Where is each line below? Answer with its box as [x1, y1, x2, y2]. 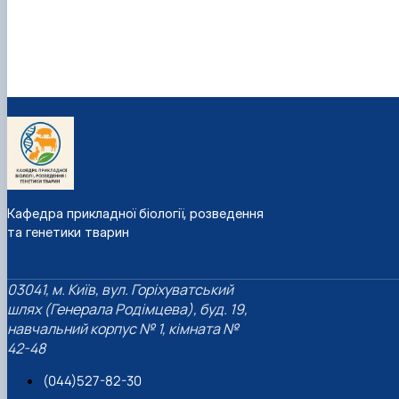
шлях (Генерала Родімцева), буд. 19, [7, 299, 248, 320]
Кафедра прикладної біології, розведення [7, 204, 264, 222]
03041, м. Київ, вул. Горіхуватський [7, 280, 233, 300]
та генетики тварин [7, 223, 129, 240]
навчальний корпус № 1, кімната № [7, 319, 239, 339]
